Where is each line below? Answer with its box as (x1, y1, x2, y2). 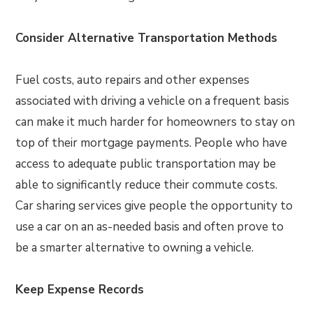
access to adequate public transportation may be (15, 156, 277, 172)
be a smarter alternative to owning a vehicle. (15, 240, 254, 256)
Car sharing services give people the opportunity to (15, 198, 293, 214)
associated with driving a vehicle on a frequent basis (15, 93, 290, 109)
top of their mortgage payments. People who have (15, 135, 288, 151)
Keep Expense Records (15, 282, 145, 298)
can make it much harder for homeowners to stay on (15, 114, 296, 130)
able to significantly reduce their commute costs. (15, 177, 278, 193)
